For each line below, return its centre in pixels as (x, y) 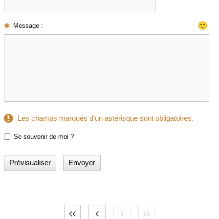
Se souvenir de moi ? (44, 137)
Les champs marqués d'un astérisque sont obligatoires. (105, 118)
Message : (28, 26)
